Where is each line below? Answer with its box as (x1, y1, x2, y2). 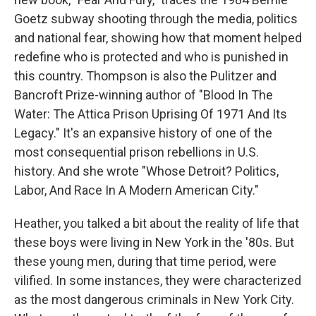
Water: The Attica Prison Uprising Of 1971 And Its (14, 107, 287, 121)
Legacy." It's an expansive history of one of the (14, 126, 272, 140)
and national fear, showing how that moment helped (14, 30, 302, 45)
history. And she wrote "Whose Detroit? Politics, (14, 164, 279, 178)
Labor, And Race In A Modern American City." (14, 183, 259, 197)
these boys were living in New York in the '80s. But (14, 235, 294, 250)
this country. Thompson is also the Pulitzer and (14, 68, 276, 83)
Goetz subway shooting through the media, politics (14, 11, 298, 26)
